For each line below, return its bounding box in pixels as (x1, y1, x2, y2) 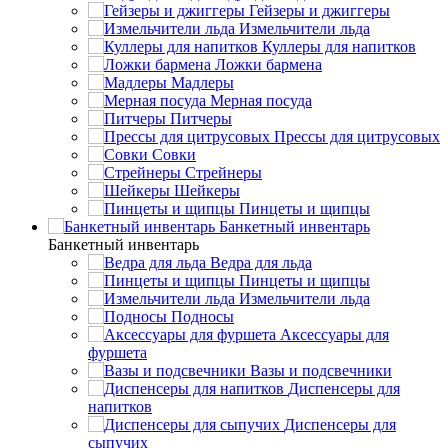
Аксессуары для (280, 325, 389, 343)
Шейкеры (174, 181, 240, 199)
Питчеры (170, 109, 232, 127)
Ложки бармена (215, 55, 322, 73)
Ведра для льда (210, 253, 312, 271)
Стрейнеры (185, 163, 262, 181)
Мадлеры (171, 73, 234, 91)
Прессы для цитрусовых (274, 127, 440, 145)
